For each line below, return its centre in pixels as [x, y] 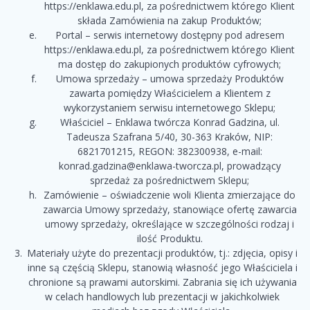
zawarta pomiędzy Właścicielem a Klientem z [170, 93]
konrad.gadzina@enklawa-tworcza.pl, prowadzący [170, 166]
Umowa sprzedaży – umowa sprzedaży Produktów [170, 79]
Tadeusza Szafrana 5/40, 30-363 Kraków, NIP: [170, 137]
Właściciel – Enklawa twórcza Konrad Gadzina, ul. [170, 122]
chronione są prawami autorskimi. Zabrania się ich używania [162, 282]
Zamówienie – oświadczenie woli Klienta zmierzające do [170, 195]
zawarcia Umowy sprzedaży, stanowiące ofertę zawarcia [170, 210]
